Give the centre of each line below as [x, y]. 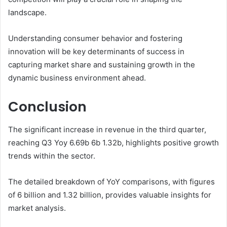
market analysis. [37, 208]
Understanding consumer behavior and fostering [95, 39]
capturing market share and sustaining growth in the [102, 65]
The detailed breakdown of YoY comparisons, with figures [111, 181]
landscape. [27, 13]
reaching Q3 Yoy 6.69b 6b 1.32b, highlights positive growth [113, 142]
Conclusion [47, 107]
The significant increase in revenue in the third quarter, [107, 129]
